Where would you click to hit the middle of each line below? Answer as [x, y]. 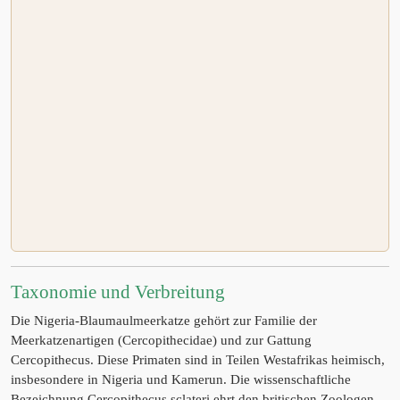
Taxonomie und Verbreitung [118, 292]
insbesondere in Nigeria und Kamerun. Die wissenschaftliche [181, 379]
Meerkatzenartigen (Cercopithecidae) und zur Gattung [161, 340]
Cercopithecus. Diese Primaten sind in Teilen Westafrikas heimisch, [198, 360]
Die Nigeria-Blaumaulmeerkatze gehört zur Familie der [164, 321]
